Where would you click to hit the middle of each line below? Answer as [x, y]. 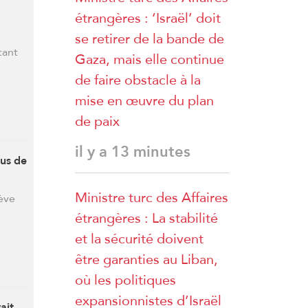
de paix [97, 121]
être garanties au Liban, [146, 259]
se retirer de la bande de [150, 38]
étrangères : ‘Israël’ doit [148, 18]
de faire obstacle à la [138, 80]
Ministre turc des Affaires [152, 197]
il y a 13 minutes [133, 152]
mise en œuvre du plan [144, 100]
